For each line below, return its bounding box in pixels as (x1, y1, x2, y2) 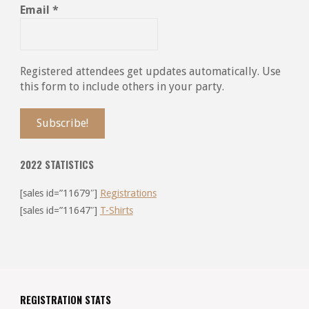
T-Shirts (99, 204, 133, 216)
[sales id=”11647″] (19, 204, 100, 216)
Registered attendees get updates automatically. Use (19, 64, 281, 78)
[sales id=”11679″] (19, 187, 100, 199)
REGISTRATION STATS (19, 292, 111, 307)
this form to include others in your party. (19, 79, 224, 93)
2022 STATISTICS (19, 157, 94, 172)
